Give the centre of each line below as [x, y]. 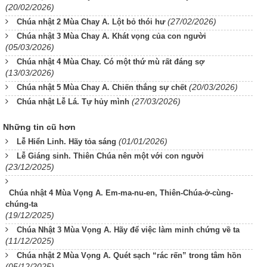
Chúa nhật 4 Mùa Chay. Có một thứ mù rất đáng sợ [111, 62]
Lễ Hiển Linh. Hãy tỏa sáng [66, 142]
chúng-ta [21, 204]
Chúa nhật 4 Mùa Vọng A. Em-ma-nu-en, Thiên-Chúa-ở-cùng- [121, 193]
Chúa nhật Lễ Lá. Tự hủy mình [73, 102]
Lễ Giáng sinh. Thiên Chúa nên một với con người [110, 156]
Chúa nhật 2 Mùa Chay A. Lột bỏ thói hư [91, 22]
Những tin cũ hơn [39, 127]
